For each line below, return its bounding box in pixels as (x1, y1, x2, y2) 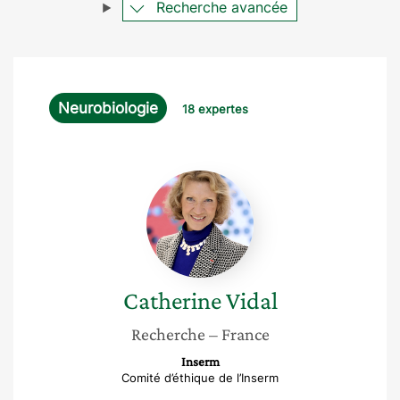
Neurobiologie (58, 99, 158, 117)
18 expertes (182, 102, 248, 116)
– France (208, 324, 270, 344)
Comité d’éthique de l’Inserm (121, 371, 279, 385)
